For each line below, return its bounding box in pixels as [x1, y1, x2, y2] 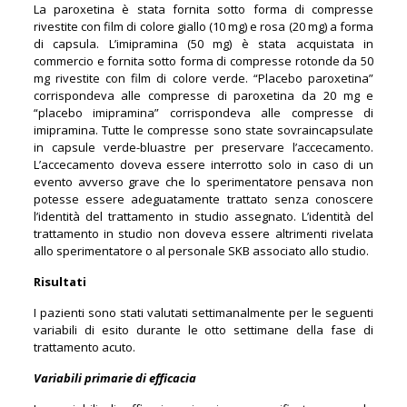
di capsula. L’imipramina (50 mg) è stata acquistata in [33, 35, 374, 52]
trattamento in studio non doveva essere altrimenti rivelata [33, 224, 374, 242]
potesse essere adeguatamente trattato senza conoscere [33, 190, 374, 207]
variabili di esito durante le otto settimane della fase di [33, 321, 374, 338]
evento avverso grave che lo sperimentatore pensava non [33, 173, 374, 190]
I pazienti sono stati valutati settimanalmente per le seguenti [33, 303, 374, 321]
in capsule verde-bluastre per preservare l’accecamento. [33, 138, 374, 155]
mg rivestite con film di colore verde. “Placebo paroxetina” [33, 69, 374, 86]
